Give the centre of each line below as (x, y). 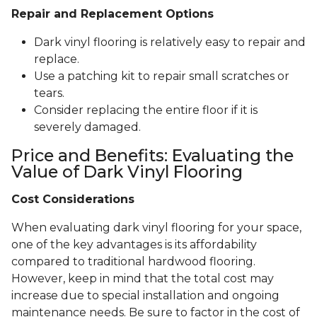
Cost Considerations (73, 200)
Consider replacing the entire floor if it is (146, 110)
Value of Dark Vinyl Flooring (127, 172)
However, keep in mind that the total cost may (143, 279)
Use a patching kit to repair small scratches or (162, 76)
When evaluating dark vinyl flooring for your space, (156, 228)
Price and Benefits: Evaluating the (152, 156)
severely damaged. (87, 127)
